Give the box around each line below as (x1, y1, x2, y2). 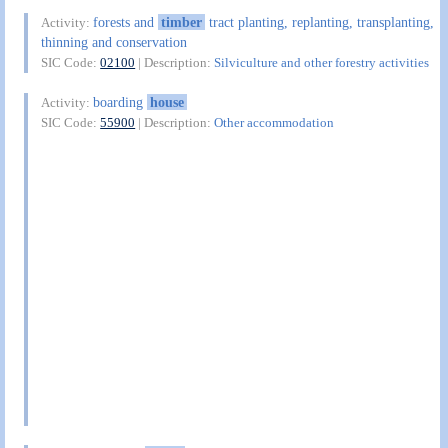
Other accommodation (214, 114, 335, 130)
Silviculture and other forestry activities (214, 55, 430, 71)
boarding (93, 93, 148, 110)
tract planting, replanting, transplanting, (204, 14, 434, 31)
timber (161, 14, 203, 31)
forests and (93, 14, 159, 31)
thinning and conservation (41, 34, 188, 51)
